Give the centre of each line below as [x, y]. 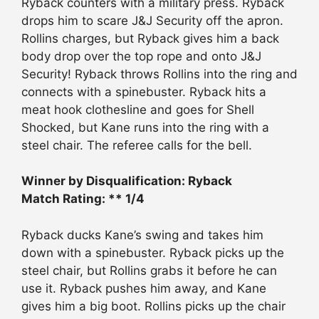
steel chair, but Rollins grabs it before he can [149, 270]
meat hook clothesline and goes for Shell [138, 109]
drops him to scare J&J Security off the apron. [152, 20]
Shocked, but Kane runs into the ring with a [145, 127]
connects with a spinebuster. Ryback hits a [144, 91]
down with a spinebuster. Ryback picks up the [153, 252]
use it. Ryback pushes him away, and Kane [144, 288]
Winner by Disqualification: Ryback [127, 181]
